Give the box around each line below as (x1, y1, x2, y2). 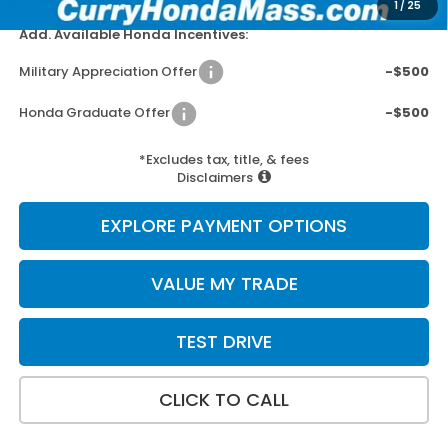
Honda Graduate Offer (18, 103, 170, 123)
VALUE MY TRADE (150, 270, 298, 296)
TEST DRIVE (176, 328, 272, 354)
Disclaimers (177, 167, 253, 187)
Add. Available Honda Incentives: (18, 25, 248, 45)
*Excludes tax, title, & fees (139, 149, 309, 169)
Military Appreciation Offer (18, 61, 197, 81)
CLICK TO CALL (159, 386, 289, 412)
